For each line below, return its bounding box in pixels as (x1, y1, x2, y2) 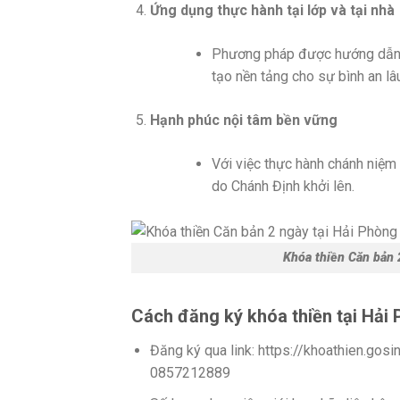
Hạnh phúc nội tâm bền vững (149, 112, 337, 129)
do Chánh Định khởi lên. (211, 178, 354, 196)
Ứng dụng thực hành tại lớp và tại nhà (149, 2, 395, 20)
